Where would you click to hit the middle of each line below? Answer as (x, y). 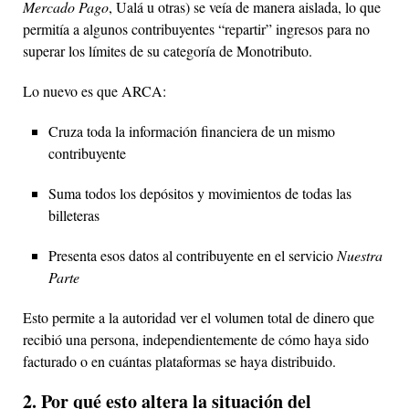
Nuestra (360, 255)
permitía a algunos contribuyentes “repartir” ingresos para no (196, 28)
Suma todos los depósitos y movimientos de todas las (200, 193)
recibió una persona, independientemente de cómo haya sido (196, 339)
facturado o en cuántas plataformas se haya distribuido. (179, 361)
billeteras (74, 215)
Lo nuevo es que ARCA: (94, 90)
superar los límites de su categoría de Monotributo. (168, 50)
